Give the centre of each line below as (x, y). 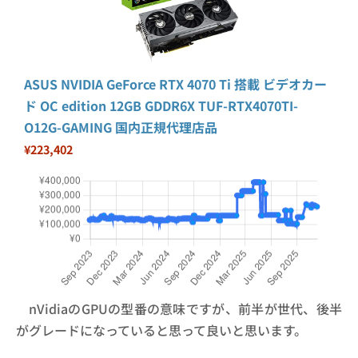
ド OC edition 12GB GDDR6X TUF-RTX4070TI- (161, 106)
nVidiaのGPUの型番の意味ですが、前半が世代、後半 (185, 308)
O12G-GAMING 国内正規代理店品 (121, 127)
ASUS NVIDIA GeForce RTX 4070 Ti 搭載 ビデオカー (175, 84)
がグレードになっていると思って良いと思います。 (161, 330)
